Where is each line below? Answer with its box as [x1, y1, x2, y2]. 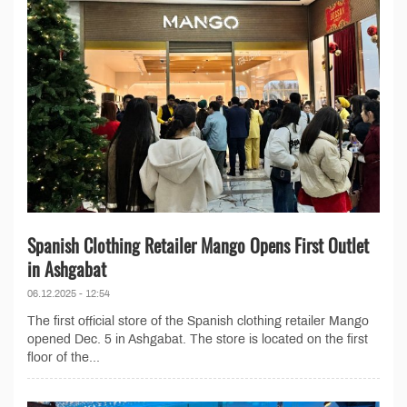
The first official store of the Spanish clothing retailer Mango [27, 314, 369, 329]
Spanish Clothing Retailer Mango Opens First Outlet [27, 232, 369, 260]
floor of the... [27, 351, 100, 365]
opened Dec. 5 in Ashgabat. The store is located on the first [27, 333, 368, 347]
